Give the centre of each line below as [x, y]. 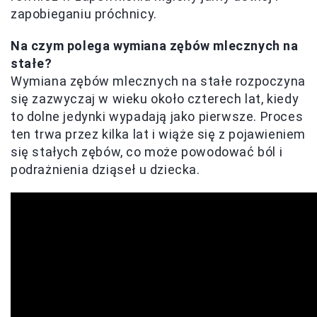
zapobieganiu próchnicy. [84, 14]
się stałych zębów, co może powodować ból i [147, 152]
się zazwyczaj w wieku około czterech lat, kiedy [155, 99]
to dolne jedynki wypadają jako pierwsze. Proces [157, 117]
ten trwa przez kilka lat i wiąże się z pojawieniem [158, 134]
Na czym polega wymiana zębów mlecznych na [155, 46]
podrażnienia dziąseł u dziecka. [105, 170]
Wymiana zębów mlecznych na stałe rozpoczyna [158, 81]
